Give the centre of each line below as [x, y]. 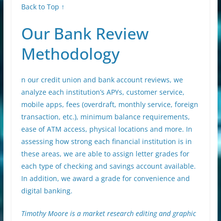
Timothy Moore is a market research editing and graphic [108, 214]
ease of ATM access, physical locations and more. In [107, 129]
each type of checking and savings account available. [108, 166]
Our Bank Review [85, 34]
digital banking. [47, 191]
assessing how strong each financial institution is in [106, 142]
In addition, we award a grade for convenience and [105, 179]
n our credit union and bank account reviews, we [102, 80]
